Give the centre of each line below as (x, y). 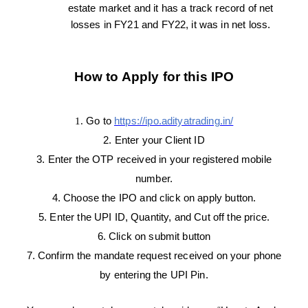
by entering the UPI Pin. (154, 275)
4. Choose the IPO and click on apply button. (154, 198)
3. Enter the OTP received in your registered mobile (154, 160)
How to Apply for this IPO (154, 77)
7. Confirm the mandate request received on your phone (154, 256)
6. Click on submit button (154, 237)
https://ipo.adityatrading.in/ (174, 121)
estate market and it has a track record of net (170, 9)
